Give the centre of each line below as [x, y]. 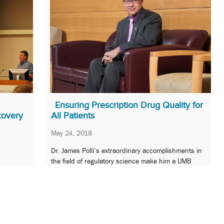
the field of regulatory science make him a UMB [121, 161]
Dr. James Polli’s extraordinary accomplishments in [126, 151]
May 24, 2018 [71, 133]
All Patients [73, 115]
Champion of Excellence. [87, 172]
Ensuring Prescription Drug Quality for [129, 105]
